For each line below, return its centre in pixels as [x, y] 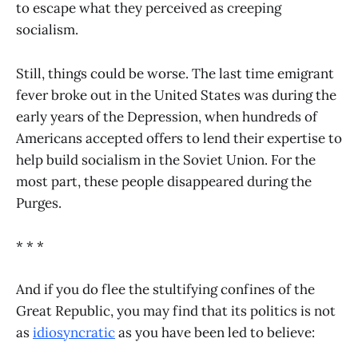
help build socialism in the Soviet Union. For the [166, 159]
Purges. [39, 203]
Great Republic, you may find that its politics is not [176, 310]
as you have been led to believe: [215, 332]
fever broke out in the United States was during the [176, 95]
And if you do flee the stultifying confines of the [165, 289]
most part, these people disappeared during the [164, 181]
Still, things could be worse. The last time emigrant [175, 73]
